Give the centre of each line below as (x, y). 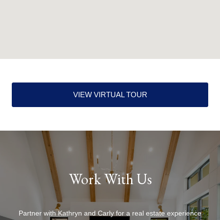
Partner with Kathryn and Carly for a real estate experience (110, 213)
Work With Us (110, 179)
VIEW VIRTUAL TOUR (110, 94)
